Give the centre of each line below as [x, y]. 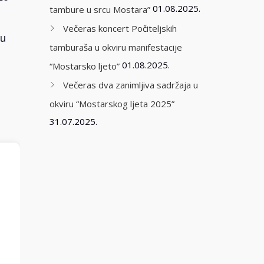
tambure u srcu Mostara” [100, 9]
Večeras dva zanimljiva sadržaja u [130, 85]
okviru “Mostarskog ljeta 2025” [112, 103]
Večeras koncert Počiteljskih [120, 28]
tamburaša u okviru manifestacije [115, 47]
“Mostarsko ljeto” [84, 66]
